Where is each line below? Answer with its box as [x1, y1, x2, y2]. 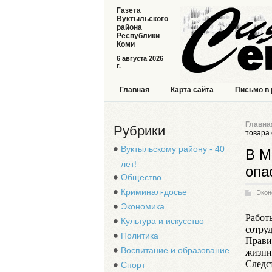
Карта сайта [171, 86, 214, 94]
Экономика [121, 202, 165, 211]
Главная [120, 86, 149, 94]
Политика [121, 231, 158, 240]
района [117, 23, 142, 32]
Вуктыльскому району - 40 [121, 144, 225, 154]
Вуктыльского [117, 15, 168, 23]
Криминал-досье [121, 187, 187, 197]
